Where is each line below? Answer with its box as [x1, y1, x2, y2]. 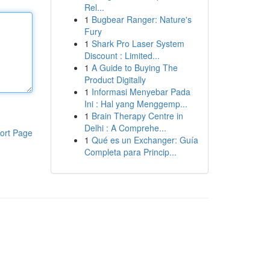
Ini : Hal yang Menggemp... [84, 98, 187, 110]
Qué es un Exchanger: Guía [91, 134, 198, 146]
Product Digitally [84, 74, 146, 86]
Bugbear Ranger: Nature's [91, 13, 192, 25]
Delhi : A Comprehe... [84, 122, 166, 134]
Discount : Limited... [84, 49, 160, 61]
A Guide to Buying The [91, 61, 178, 74]
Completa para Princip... [84, 146, 177, 158]
